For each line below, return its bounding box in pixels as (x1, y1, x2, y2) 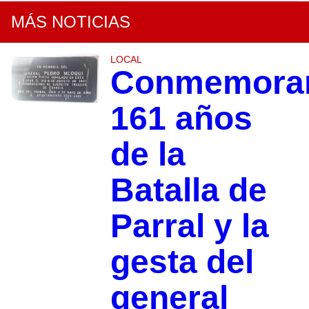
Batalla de (110, 171, 267, 208)
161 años (110, 99, 252, 137)
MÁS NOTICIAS (11, 12, 130, 31)
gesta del (110, 243, 254, 280)
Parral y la (110, 207, 269, 244)
